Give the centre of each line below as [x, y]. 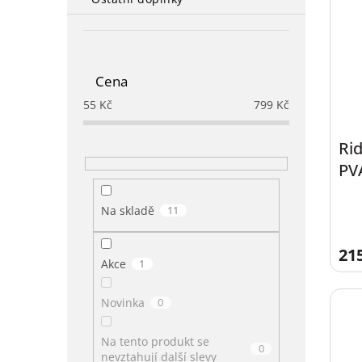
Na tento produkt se [155, 341]
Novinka [122, 302]
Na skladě [127, 211]
